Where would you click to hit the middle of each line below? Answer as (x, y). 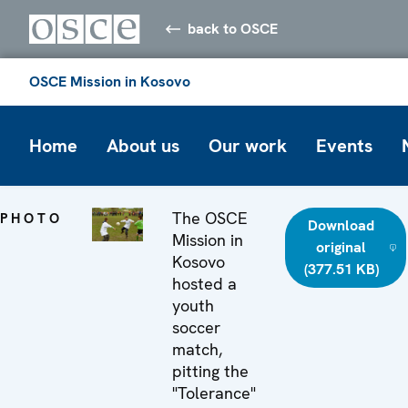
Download (342, 225)
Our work (248, 145)
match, (198, 349)
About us (143, 145)
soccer (197, 327)
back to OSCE (233, 28)
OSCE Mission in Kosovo (110, 81)
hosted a (205, 283)
